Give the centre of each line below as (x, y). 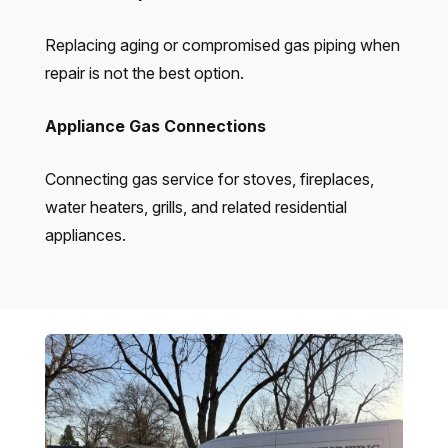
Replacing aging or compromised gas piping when (222, 44)
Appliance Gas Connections (155, 125)
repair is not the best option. (144, 72)
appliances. (85, 234)
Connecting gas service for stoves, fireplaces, (209, 178)
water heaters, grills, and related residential (195, 206)
